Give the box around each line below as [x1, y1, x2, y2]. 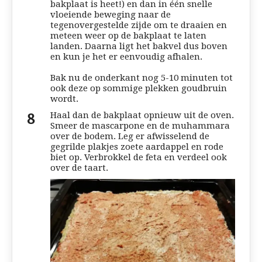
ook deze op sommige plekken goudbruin [50, 82, 227, 94]
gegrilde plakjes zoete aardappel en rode [50, 141, 223, 152]
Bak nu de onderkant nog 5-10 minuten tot [50, 72, 233, 83]
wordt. [50, 93, 78, 104]
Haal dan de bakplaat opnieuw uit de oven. [50, 109, 234, 120]
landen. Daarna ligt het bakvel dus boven [50, 40, 227, 51]
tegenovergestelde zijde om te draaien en [50, 19, 227, 30]
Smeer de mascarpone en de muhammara [50, 120, 230, 131]
